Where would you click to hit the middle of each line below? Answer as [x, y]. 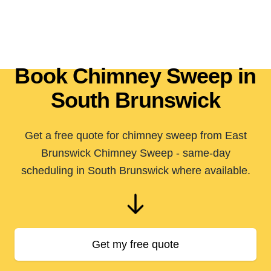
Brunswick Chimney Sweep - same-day [135, 153]
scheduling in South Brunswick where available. [135, 171]
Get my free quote [135, 244]
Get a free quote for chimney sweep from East [135, 135]
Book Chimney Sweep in [135, 76]
